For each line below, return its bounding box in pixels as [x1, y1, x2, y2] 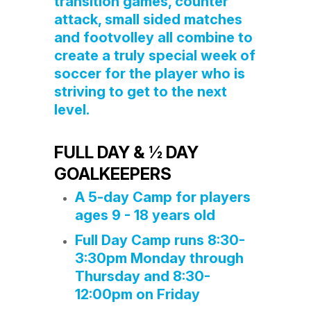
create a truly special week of [53, 47, 255, 64]
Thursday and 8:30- [74, 268, 210, 285]
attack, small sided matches [53, 11, 242, 28]
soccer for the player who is [53, 65, 245, 82]
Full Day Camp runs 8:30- [74, 232, 245, 249]
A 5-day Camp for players [74, 189, 251, 205]
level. [53, 101, 93, 118]
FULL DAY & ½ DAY [53, 142, 199, 162]
